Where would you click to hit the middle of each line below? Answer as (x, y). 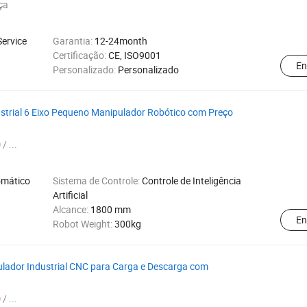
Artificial (70, 195)
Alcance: (72, 209)
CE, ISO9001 (135, 55)
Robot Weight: (84, 224)
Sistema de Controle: (97, 181)
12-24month (121, 41)
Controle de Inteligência (192, 181)
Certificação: (81, 55)
